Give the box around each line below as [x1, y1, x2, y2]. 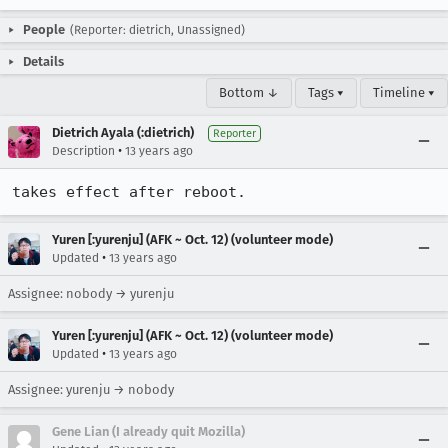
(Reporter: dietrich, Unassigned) [70, 23, 245, 37]
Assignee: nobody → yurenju [8, 286, 174, 301]
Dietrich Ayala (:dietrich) [52, 125, 194, 140]
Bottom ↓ [219, 85, 279, 100]
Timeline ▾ [373, 85, 435, 100]
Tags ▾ [308, 85, 344, 100]
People [23, 22, 65, 37]
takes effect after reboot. [12, 183, 246, 201]
